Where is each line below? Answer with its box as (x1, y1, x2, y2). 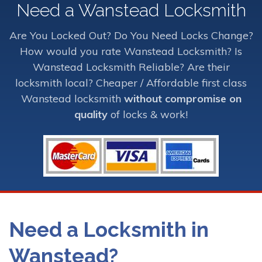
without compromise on (123, 91, 242, 105)
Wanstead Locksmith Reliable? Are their (32, 60, 230, 74)
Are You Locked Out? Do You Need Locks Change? (9, 28, 253, 42)
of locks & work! (108, 107, 188, 121)
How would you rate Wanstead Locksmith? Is (20, 44, 242, 58)
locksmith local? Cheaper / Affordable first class (15, 75, 247, 89)
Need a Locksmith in (9, 218, 209, 242)
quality (74, 107, 108, 121)
